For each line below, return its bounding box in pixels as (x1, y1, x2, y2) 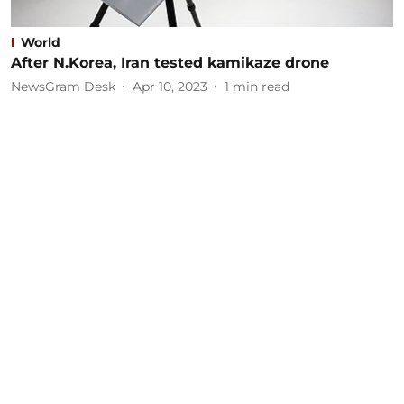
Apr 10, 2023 (133, 78, 207, 95)
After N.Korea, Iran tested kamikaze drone (11, 54, 329, 71)
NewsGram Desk (11, 78, 115, 95)
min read (233, 78, 289, 95)
